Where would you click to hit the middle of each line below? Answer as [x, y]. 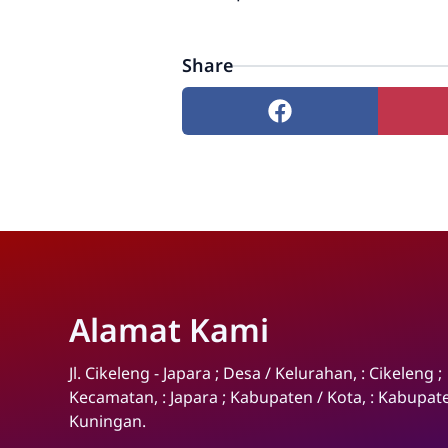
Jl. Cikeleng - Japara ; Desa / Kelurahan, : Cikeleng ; [255, 373]
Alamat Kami [169, 330]
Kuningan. [107, 421]
